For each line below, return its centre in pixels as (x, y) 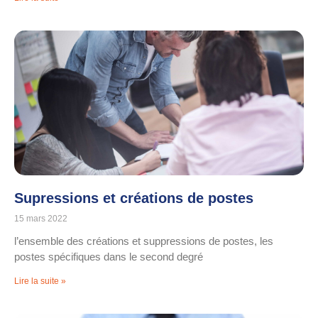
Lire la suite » (40, 281)
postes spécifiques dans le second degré (109, 257)
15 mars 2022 (41, 219)
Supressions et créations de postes (134, 198)
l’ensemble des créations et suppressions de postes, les (144, 241)
